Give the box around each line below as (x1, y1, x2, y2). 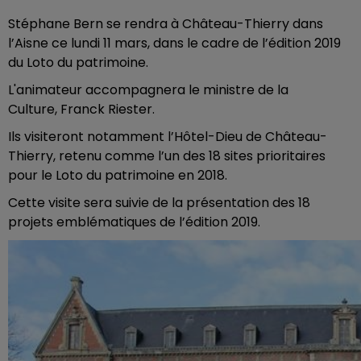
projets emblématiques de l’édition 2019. (8, 213, 260, 231)
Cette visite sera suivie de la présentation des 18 (8, 193, 310, 212)
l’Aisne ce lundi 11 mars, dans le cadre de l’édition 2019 (8, 34, 341, 52)
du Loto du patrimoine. (8, 53, 148, 72)
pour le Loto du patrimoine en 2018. (8, 166, 227, 185)
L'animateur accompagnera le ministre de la (8, 81, 288, 99)
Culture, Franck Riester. (8, 100, 155, 118)
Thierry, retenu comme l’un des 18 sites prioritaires (8, 147, 326, 165)
